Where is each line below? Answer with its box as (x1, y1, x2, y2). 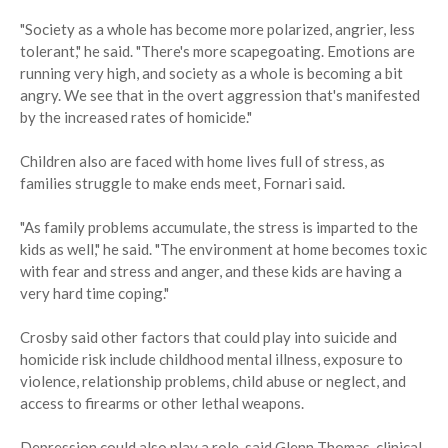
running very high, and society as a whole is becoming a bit (20, 64, 403, 83)
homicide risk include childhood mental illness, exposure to (20, 350, 403, 369)
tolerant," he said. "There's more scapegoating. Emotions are (20, 42, 415, 61)
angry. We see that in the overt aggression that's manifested (20, 86, 420, 105)
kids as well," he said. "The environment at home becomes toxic (20, 240, 427, 259)
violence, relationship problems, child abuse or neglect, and (20, 372, 406, 391)
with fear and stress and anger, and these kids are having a (20, 262, 402, 281)
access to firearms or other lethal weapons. (20, 394, 304, 413)
